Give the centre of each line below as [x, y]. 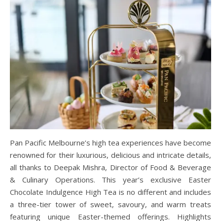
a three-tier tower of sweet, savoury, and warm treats [110, 204]
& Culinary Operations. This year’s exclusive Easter [110, 180]
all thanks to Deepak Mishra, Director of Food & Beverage [110, 167]
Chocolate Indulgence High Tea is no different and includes [110, 192]
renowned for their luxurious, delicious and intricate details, [110, 155]
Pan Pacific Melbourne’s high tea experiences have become [110, 143]
